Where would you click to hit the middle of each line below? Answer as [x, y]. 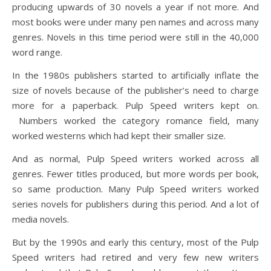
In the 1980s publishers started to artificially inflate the [135, 75]
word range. [37, 52]
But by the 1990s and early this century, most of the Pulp [135, 242]
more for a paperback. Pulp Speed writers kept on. [135, 105]
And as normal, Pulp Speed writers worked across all [135, 158]
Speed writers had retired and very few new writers [135, 257]
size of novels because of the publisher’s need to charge [135, 90]
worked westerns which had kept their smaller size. [119, 135]
